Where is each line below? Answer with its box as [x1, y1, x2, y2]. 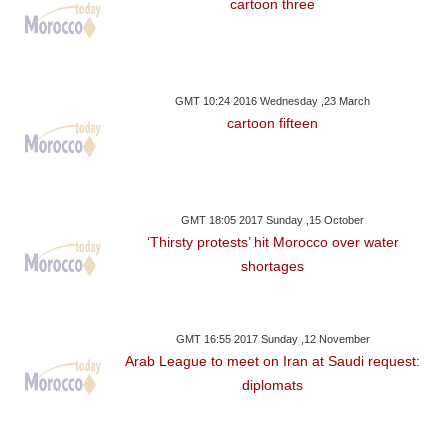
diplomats [242, 377, 304, 394]
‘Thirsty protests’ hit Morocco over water [146, 234, 399, 251]
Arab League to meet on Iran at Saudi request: [125, 353, 421, 370]
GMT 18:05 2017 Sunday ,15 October [181, 214, 365, 227]
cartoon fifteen [227, 115, 319, 132]
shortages [241, 258, 305, 275]
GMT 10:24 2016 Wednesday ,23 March [175, 95, 371, 108]
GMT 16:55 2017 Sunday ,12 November [175, 333, 370, 346]
